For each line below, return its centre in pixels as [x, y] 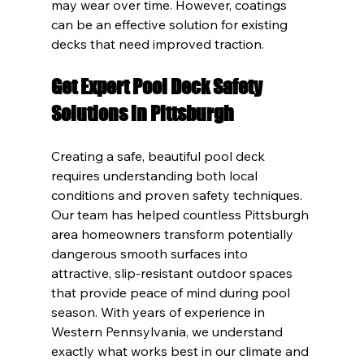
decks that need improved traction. [157, 43]
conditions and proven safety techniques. [178, 195]
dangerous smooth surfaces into [151, 253]
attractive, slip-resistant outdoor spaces [173, 273]
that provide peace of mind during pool [172, 292]
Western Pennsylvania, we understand [168, 331]
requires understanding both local [156, 175]
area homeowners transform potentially [173, 234]
